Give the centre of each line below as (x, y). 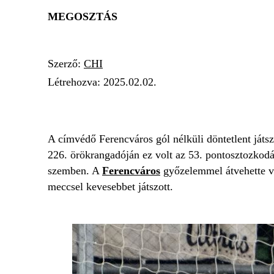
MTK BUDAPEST (188, 105)
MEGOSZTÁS (83, 17)
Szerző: (66, 64)
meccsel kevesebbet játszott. (110, 187)
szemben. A (75, 171)
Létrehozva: (76, 82)
